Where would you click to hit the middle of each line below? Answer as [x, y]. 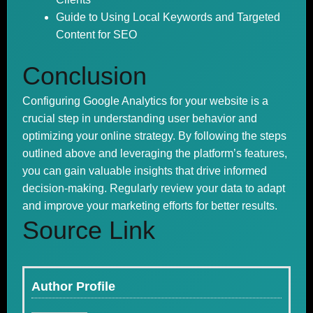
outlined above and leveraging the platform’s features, [155, 153]
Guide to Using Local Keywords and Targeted [168, 17]
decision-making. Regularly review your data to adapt [154, 188]
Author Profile [73, 286]
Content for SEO [96, 35]
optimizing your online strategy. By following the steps [154, 136]
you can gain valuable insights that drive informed [145, 171]
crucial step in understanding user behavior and [140, 118]
